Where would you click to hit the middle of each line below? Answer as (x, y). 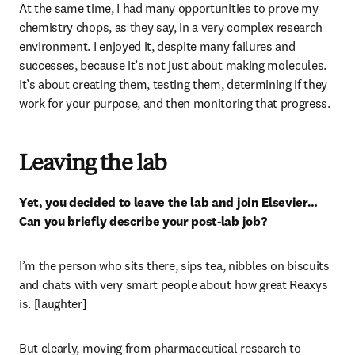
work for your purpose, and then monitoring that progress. (175, 103)
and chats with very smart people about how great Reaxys (174, 284)
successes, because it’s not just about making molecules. (173, 65)
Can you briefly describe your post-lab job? (143, 221)
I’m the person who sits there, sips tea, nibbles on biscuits (174, 265)
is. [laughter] (53, 303)
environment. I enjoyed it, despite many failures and (157, 46)
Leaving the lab (93, 165)
